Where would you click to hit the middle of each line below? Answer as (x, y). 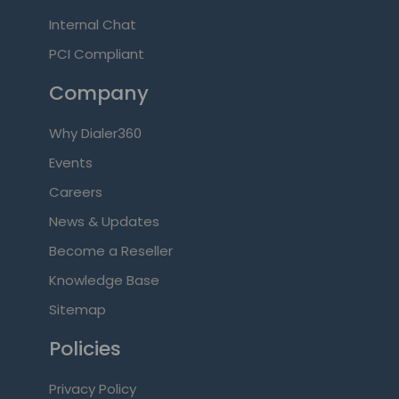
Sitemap (77, 310)
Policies (85, 349)
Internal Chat (92, 25)
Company (98, 94)
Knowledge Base (104, 281)
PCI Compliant (96, 54)
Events (70, 163)
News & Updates (104, 222)
